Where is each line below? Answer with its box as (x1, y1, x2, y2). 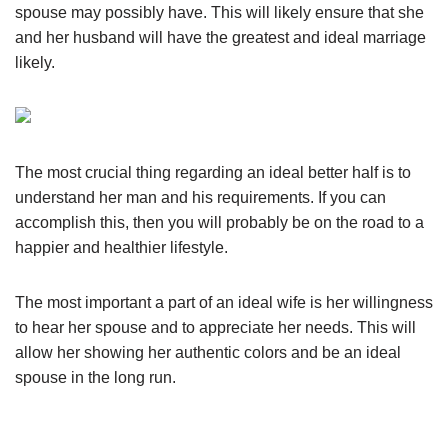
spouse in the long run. (15, 369, 176, 386)
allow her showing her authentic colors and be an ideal (15, 344, 401, 361)
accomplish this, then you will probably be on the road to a (15, 214, 424, 231)
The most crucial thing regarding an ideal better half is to (15, 164, 411, 181)
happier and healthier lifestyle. (15, 239, 228, 256)
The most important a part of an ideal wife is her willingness (15, 294, 433, 311)
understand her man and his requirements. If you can (15, 189, 386, 206)
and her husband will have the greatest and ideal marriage (15, 29, 426, 46)
